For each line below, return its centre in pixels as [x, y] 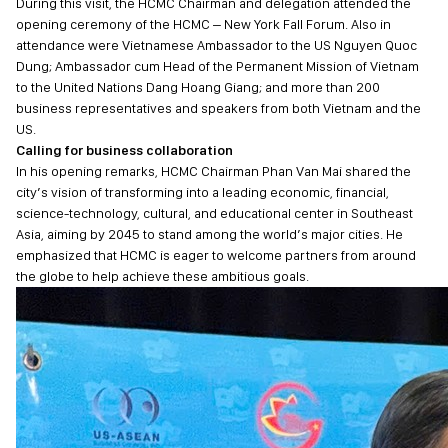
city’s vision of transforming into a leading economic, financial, [202, 192]
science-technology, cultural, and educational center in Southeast [214, 213]
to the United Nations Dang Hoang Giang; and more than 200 [198, 87]
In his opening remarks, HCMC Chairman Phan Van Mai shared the [213, 171]
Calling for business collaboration [124, 150]
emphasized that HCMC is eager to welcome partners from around [216, 255]
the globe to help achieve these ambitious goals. [162, 276]
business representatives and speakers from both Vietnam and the [218, 108]
